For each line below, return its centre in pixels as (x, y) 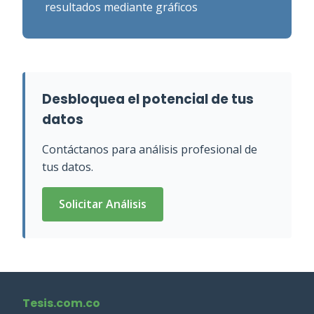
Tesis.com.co (61, 303)
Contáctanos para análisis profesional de (150, 149)
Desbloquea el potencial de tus (148, 99)
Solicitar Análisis (103, 204)
